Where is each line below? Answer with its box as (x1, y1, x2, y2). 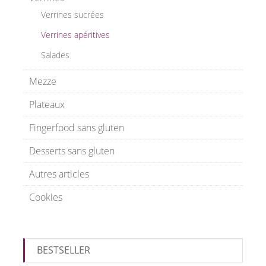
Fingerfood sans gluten (29, 121, 124, 135)
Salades (41, 49, 69, 61)
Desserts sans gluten (29, 144, 115, 158)
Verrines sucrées (41, 9, 104, 21)
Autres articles (29, 167, 89, 181)
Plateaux (29, 98, 65, 112)
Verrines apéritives (41, 29, 110, 41)
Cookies (29, 191, 62, 204)
